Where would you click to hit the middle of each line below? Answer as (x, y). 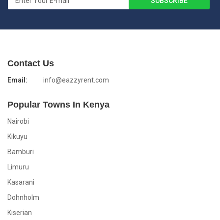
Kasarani (21, 182)
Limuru (18, 167)
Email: (17, 80)
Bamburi (21, 152)
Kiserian (20, 213)
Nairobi (18, 121)
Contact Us (31, 63)
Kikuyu (17, 137)
